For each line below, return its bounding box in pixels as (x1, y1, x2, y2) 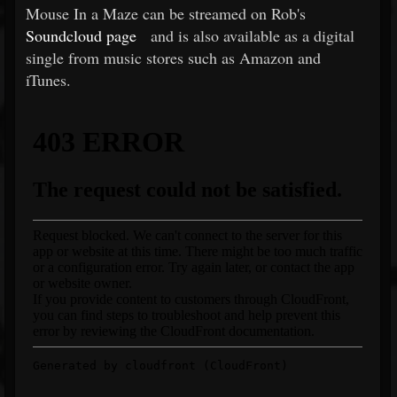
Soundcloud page (26, 25, 136, 46)
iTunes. (26, 69, 71, 90)
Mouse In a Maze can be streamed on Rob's (26, 3, 306, 24)
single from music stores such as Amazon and (26, 47, 321, 68)
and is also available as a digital (151, 25, 354, 46)
